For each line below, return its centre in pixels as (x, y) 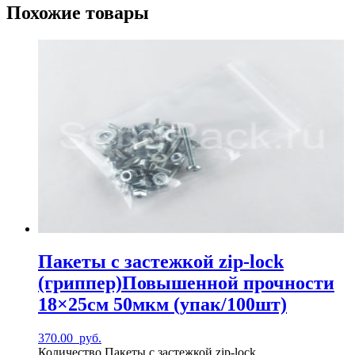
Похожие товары (78, 12)
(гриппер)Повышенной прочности (186, 283)
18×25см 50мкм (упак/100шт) (162, 305)
